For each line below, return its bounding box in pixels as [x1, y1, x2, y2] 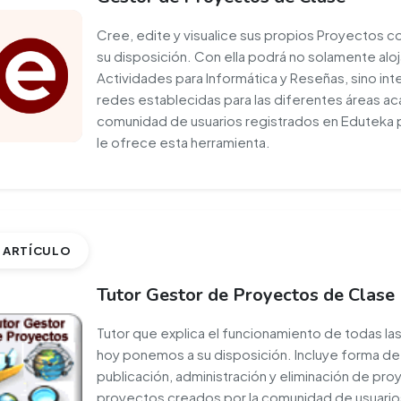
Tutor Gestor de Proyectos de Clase [97, 283, 396, 307]
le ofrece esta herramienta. [97, 133, 271, 150]
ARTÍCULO [3, 243, 72, 258]
